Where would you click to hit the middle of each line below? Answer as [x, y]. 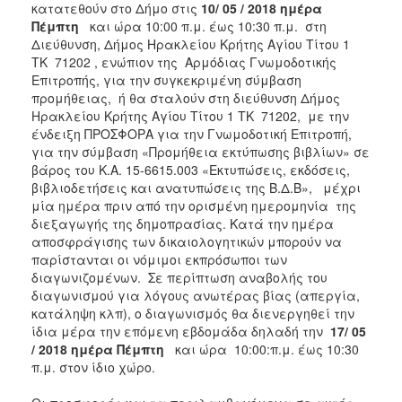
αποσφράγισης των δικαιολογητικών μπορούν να [187, 241]
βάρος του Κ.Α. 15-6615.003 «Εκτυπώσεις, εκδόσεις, [191, 169]
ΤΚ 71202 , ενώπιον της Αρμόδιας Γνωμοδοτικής [184, 61]
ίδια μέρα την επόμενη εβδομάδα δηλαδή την [181, 331]
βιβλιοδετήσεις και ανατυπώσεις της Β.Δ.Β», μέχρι [196, 187]
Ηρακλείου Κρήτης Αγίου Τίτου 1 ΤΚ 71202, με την [190, 115]
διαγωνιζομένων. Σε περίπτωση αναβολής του [179, 277]
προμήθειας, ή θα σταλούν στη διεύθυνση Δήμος [186, 97]
